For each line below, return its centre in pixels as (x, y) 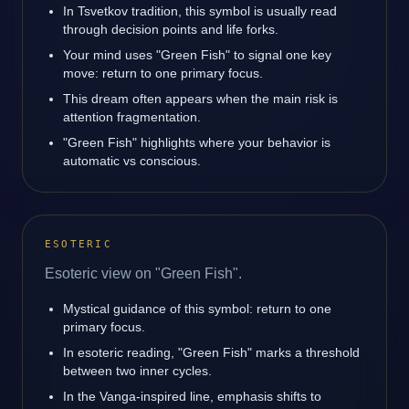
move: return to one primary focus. (163, 73)
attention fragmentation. (132, 117)
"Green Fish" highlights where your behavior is (197, 142)
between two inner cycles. (137, 371)
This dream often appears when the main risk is (200, 99)
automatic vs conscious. (132, 161)
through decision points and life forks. (171, 29)
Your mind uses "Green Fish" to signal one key (197, 55)
